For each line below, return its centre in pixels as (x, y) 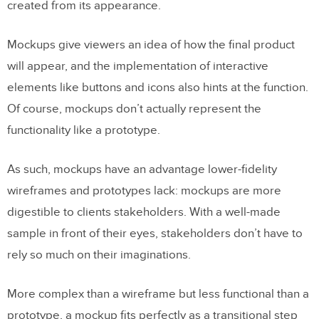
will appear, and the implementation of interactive (138, 66)
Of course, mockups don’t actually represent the (134, 109)
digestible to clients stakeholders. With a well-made (144, 212)
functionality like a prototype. (84, 130)
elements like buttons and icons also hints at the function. (158, 87)
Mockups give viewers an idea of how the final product (151, 45)
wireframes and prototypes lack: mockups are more (144, 190)
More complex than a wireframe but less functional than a (158, 294)
